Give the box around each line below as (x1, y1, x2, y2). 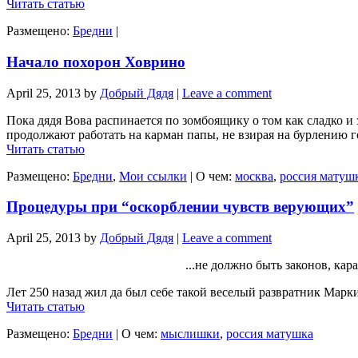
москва (235, 169, 273, 183)
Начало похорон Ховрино (6, 54, 185, 71)
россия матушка (226, 327, 313, 341)
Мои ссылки (119, 169, 187, 183)
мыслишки (161, 327, 220, 341)
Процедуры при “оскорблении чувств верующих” (6, 198, 354, 216)
